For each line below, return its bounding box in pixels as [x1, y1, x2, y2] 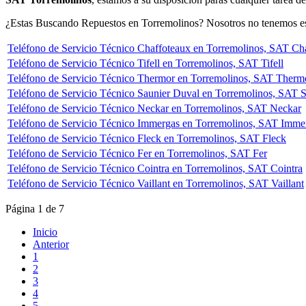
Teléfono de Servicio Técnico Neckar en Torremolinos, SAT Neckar [8, 102, 301, 114]
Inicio [33, 225, 57, 238]
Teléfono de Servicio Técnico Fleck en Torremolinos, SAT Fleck [8, 132, 286, 144]
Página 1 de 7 [5, 202, 64, 214]
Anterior [33, 238, 69, 250]
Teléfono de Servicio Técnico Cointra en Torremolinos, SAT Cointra [8, 162, 303, 174]
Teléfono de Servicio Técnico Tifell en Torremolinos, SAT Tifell [8, 57, 283, 69]
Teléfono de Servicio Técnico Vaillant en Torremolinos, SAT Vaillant [8, 177, 304, 189]
